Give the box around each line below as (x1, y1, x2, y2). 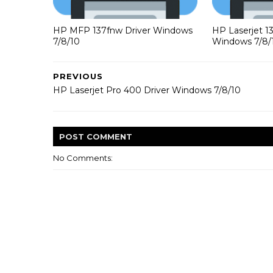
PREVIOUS (53, 71, 103, 81)
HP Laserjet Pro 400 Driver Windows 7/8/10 (53, 84, 241, 96)
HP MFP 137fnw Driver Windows (53, 25, 193, 36)
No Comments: (53, 152, 113, 163)
